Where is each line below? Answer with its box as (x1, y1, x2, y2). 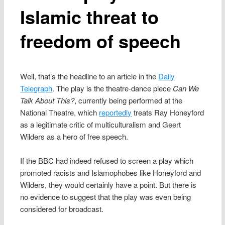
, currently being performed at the (74, 94, 183, 105)
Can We (173, 82, 199, 93)
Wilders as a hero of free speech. (20, 131, 129, 142)
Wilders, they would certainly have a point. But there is (20, 179, 197, 190)
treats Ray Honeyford (132, 106, 204, 118)
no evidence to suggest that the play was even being (20, 191, 191, 202)
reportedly (99, 106, 132, 118)
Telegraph (20, 82, 53, 93)
